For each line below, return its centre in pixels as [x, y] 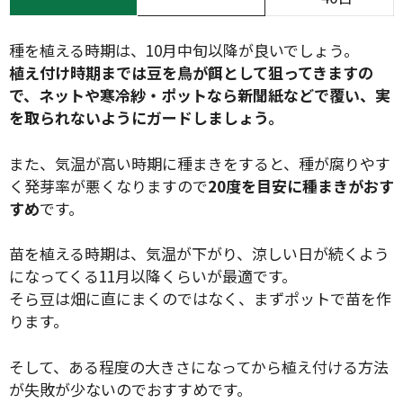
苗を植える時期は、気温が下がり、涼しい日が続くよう [199, 254]
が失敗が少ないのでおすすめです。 [130, 389]
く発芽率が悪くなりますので [108, 185]
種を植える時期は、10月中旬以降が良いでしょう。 [184, 50]
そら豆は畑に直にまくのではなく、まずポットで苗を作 [200, 299]
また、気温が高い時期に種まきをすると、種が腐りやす [200, 163]
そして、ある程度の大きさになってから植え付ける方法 [199, 366]
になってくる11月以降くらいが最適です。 [153, 276]
